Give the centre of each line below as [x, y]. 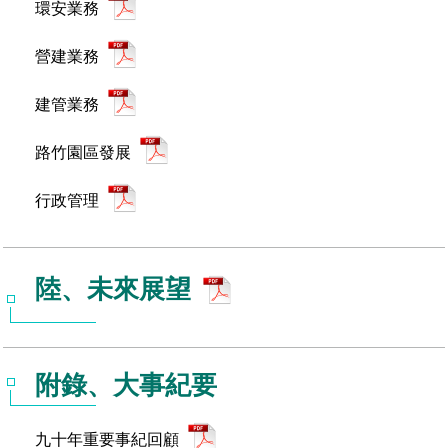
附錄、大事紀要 [126, 385]
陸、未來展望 [116, 289]
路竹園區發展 [85, 152]
